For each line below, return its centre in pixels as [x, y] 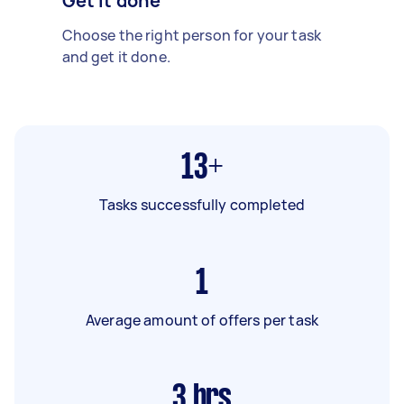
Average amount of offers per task [202, 320]
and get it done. [116, 56]
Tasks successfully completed [202, 204]
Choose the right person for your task [192, 35]
